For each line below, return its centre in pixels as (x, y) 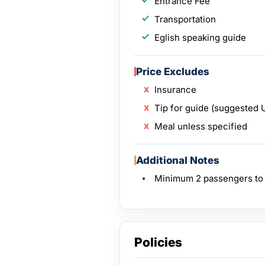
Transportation (185, 19)
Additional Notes (178, 160)
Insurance (175, 90)
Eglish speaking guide (200, 38)
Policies (158, 242)
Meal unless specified (201, 126)
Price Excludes (173, 72)
